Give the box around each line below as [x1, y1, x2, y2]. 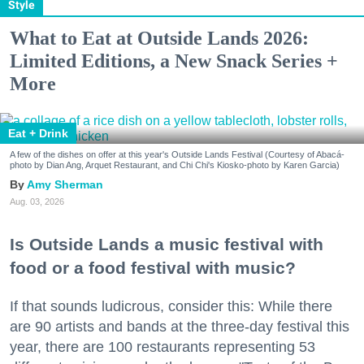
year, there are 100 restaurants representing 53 [10, 339, 315, 356]
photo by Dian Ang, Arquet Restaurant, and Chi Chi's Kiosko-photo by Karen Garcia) [10, 160, 340, 170]
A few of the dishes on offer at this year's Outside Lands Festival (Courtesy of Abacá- [10, 149, 344, 159]
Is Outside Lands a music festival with [10, 235, 323, 254]
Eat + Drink [8, 127, 68, 140]
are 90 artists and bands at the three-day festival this [10, 318, 349, 336]
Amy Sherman [27, 178, 103, 191]
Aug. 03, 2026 [10, 197, 64, 206]
